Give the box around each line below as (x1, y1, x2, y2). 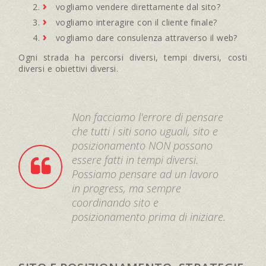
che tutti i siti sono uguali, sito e (72, 123, 218, 138)
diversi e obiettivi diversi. (18, 62, 119, 74)
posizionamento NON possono (72, 138, 213, 153)
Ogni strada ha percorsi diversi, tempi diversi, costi (18, 51, 248, 63)
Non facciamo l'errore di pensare (72, 109, 224, 124)
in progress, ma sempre (72, 180, 182, 195)
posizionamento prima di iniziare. (72, 209, 226, 224)
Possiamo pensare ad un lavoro (72, 166, 219, 181)
